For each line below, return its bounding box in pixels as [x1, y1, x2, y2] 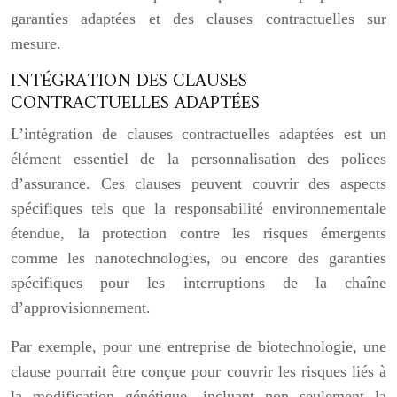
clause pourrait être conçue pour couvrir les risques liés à [11, 362, 386, 380]
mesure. [11, 35, 61, 52]
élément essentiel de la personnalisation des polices [11, 150, 386, 167]
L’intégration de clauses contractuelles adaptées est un [11, 125, 386, 143]
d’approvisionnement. [11, 299, 151, 316]
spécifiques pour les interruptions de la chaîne [11, 274, 386, 292]
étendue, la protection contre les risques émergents [11, 224, 386, 242]
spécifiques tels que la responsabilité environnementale [11, 199, 386, 217]
